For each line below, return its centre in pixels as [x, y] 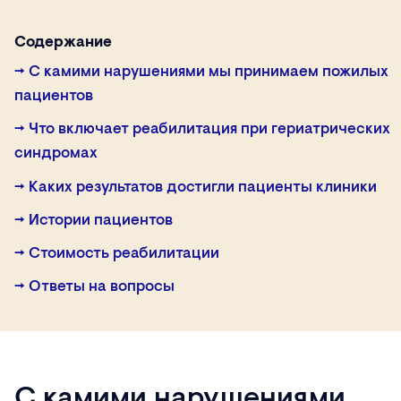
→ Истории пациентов [94, 220]
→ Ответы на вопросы [94, 287]
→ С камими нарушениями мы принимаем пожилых [201, 73]
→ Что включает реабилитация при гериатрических [202, 130]
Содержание [63, 43]
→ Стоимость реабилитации [117, 253]
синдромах [56, 154]
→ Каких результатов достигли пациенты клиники [196, 187]
